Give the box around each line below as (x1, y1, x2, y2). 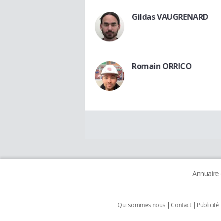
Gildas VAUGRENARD (132, 11, 208, 23)
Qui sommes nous (117, 201, 165, 210)
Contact (171, 201, 191, 210)
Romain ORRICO (132, 61, 192, 72)
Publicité (197, 201, 219, 210)
